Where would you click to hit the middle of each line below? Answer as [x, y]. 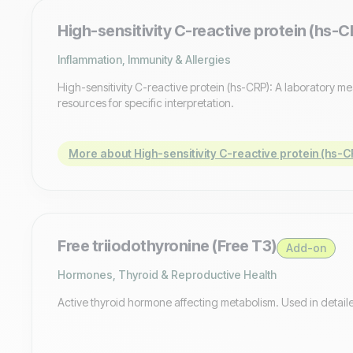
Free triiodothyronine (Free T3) [167, 245]
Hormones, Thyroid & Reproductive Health [167, 274]
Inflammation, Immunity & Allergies [144, 59]
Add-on [306, 247]
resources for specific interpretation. [146, 102]
